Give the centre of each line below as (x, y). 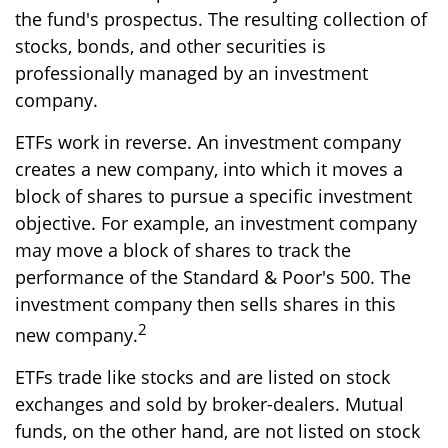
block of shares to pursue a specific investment (213, 195)
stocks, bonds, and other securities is (170, 45)
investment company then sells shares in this (205, 303)
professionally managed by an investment (191, 72)
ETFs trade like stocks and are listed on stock (202, 376)
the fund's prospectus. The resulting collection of (221, 18)
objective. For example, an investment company (216, 222)
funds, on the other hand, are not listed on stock (217, 430)
